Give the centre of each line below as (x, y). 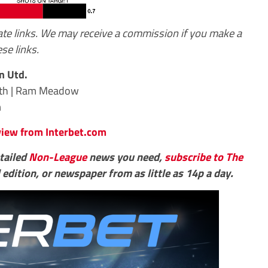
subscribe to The (204, 156)
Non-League (58, 156)
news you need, (126, 156)
